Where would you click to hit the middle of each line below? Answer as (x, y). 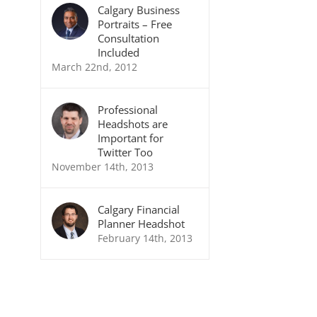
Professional (127, 110)
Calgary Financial (138, 210)
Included (118, 53)
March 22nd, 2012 (94, 67)
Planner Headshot (141, 224)
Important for (130, 138)
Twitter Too (125, 152)
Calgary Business (138, 10)
